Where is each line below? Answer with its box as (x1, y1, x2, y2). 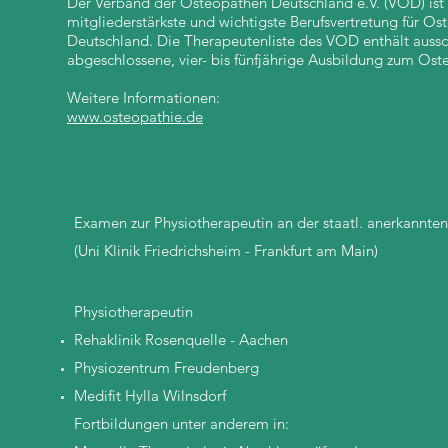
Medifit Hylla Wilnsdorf (74, 386, 226, 405)
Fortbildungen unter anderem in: (74, 414, 289, 433)
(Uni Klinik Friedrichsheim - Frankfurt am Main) (74, 241, 378, 260)
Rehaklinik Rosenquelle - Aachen (74, 330, 288, 349)
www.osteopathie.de (67, 107, 203, 126)
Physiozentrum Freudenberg (74, 358, 259, 377)
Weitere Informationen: (67, 88, 220, 107)
